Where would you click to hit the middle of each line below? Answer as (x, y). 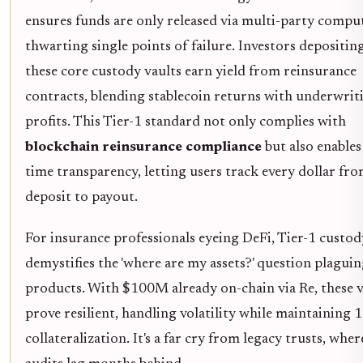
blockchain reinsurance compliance (143, 147)
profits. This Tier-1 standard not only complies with (186, 122)
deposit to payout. (81, 197)
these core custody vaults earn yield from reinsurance (191, 72)
